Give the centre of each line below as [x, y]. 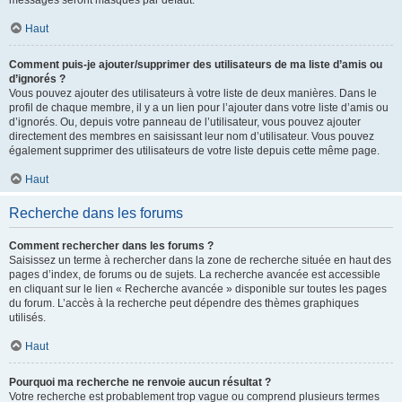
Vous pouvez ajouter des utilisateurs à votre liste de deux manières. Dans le [193, 93]
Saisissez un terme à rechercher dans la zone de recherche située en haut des [200, 260]
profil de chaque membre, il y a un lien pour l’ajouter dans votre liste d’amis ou [199, 108]
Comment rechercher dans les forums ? [111, 246]
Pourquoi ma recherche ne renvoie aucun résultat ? [140, 382]
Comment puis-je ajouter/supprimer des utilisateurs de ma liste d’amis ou [196, 65]
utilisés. [27, 318]
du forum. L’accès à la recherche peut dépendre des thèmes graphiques [184, 303]
